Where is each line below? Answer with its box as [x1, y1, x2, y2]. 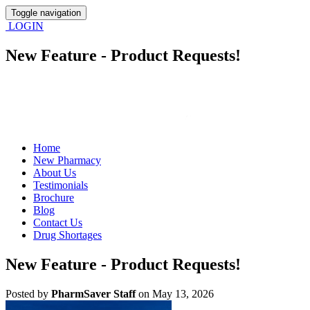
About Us [33, 166, 76, 179]
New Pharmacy [33, 154, 101, 166]
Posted [6, 287, 35, 300]
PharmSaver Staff [51, 287, 136, 300]
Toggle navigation [11, 8, 81, 18]
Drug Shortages [33, 228, 102, 241]
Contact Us [33, 216, 82, 228]
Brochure [33, 191, 74, 203]
